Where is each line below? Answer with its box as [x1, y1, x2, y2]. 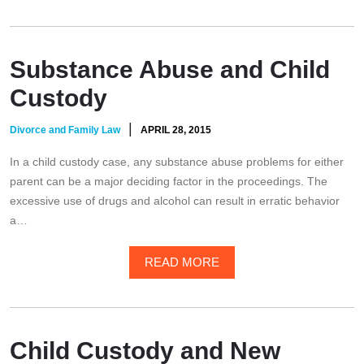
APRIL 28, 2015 [141, 124, 211, 136]
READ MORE [145, 255, 219, 270]
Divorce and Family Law [10, 124, 120, 136]
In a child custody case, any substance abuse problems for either [10, 155, 344, 169]
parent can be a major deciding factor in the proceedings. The [10, 175, 327, 188]
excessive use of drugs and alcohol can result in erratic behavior [10, 194, 340, 208]
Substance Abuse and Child [10, 56, 330, 84]
